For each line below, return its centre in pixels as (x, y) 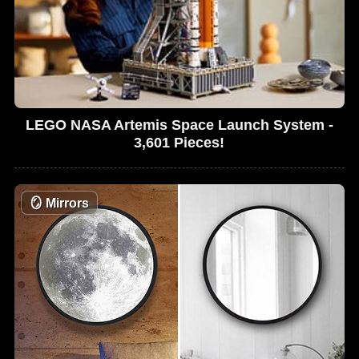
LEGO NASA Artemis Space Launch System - (179, 125)
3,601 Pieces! (179, 142)
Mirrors (66, 203)
